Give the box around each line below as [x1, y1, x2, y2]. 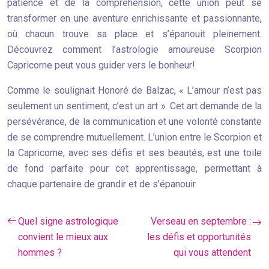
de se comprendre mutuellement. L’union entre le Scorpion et [7, 131, 262, 143]
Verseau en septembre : [151, 216, 251, 227]
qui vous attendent [174, 247, 251, 258]
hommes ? [18, 247, 62, 258]
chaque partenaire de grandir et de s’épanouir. [7, 178, 197, 190]
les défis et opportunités [147, 231, 251, 243]
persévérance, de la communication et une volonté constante [7, 116, 262, 127]
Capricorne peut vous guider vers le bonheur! [7, 59, 195, 71]
